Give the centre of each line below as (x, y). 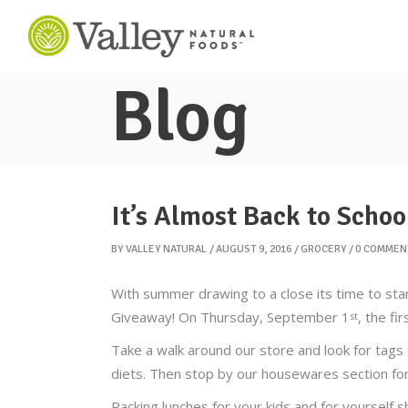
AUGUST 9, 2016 (254, 249)
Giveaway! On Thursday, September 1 (230, 317)
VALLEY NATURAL (166, 249)
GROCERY (323, 249)
